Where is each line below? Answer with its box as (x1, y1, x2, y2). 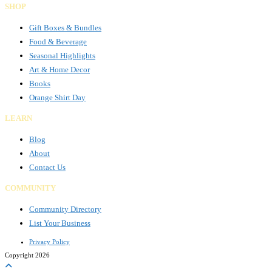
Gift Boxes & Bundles (29, 23, 101, 32)
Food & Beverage (29, 37, 87, 46)
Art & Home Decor (29, 65, 90, 74)
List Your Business (29, 219, 90, 228)
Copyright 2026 (5, 251, 50, 259)
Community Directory (29, 205, 101, 214)
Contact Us (29, 163, 66, 172)
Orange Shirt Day (29, 93, 86, 102)
